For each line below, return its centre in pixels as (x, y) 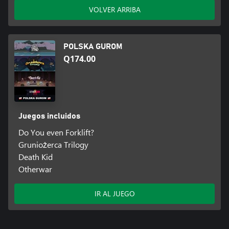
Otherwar (35, 169)
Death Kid (35, 157)
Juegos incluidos (49, 116)
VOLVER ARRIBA (114, 10)
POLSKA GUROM (93, 47)
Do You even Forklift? (56, 132)
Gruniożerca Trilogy (53, 145)
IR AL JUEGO (114, 194)
